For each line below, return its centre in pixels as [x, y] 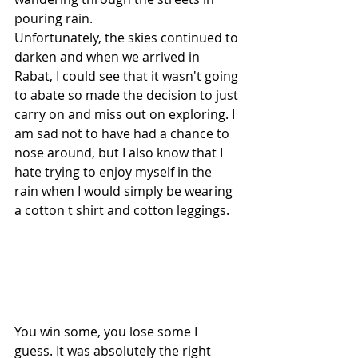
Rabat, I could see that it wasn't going [128, 76]
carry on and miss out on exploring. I [126, 114]
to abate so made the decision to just [128, 95]
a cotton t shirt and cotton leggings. [123, 210]
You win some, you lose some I [107, 331]
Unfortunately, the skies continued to [128, 37]
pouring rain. [55, 18]
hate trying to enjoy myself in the [115, 171]
